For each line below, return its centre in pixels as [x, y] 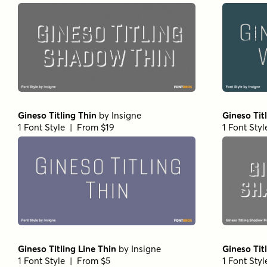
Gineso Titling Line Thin [67, 249]
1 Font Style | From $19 [66, 128]
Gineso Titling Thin [57, 116]
